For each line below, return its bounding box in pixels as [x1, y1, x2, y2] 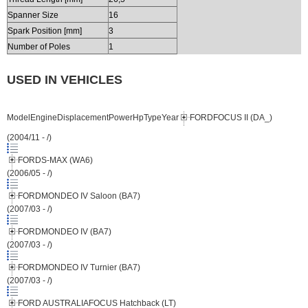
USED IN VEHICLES [7, 72, 122, 87]
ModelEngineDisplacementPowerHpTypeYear [7, 113, 179, 123]
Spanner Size [8, 10, 58, 20]
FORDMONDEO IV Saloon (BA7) [18, 191, 140, 201]
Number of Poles [8, 41, 70, 52]
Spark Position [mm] [8, 25, 82, 36]
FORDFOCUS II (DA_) [190, 113, 272, 123]
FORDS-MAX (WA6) [18, 155, 93, 166]
